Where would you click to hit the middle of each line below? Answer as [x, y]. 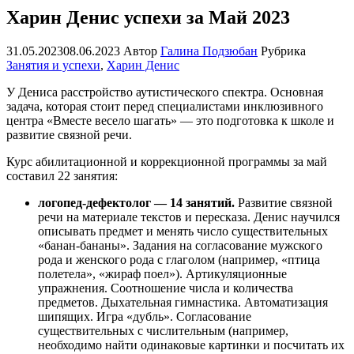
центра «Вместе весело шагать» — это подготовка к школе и [170, 120]
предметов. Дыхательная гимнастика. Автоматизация [183, 302]
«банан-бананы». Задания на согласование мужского [180, 245]
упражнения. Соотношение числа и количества [166, 288]
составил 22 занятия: [62, 175]
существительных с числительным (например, [163, 330]
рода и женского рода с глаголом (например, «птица [179, 259]
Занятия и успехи [53, 65]
